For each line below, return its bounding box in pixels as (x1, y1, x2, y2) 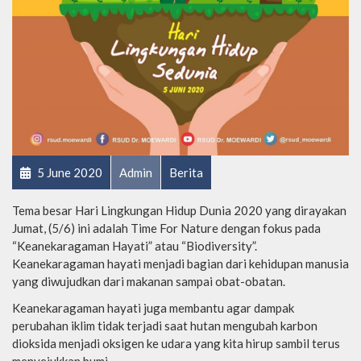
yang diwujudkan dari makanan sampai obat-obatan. (12, 273, 285, 288)
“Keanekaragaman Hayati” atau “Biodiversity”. (12, 238, 257, 253)
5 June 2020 (35, 164, 102, 180)
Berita (169, 164, 203, 180)
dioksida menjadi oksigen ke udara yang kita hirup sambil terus (12, 335, 340, 351)
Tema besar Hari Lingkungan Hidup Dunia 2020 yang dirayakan (12, 202, 346, 218)
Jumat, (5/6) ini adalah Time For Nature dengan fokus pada (12, 220, 321, 235)
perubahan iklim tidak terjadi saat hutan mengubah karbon (12, 317, 317, 333)
